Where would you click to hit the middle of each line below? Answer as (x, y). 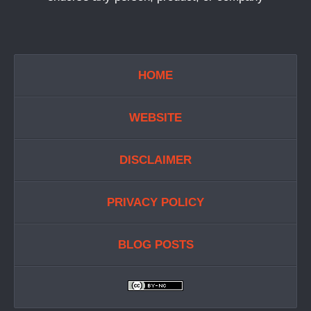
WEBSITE (155, 118)
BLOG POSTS (155, 245)
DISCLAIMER (155, 160)
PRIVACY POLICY (155, 203)
